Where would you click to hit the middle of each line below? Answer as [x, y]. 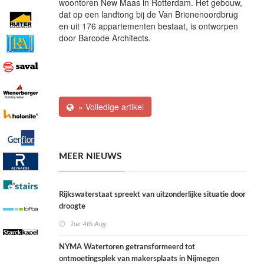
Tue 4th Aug [88, 224]
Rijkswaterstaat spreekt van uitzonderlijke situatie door [152, 195]
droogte [72, 207]
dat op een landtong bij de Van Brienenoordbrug [148, 14]
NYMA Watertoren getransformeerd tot [127, 247]
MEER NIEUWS [90, 157]
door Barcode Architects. [105, 38]
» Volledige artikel [109, 107]
